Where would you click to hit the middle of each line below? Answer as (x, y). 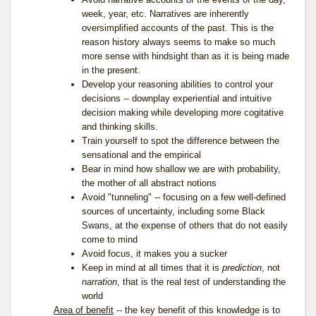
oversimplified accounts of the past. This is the (178, 28)
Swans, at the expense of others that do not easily (185, 226)
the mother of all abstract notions (149, 183)
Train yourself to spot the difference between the (181, 141)
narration (99, 282)
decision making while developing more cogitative (183, 113)
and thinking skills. (120, 127)
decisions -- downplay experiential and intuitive (177, 99)
